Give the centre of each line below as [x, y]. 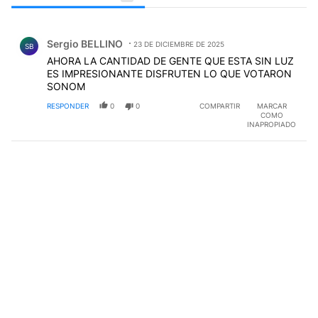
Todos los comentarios [87, 17]
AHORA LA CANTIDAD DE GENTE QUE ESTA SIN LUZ [170, 60]
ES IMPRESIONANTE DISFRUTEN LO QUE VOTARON [169, 73]
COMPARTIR [220, 105]
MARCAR [272, 105]
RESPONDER [68, 105]
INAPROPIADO [272, 124]
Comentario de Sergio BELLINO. [97, 33]
